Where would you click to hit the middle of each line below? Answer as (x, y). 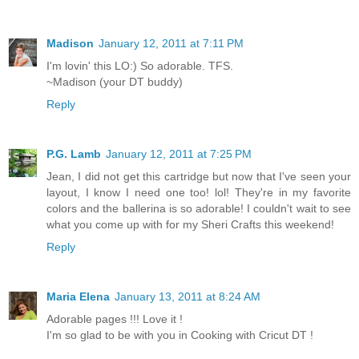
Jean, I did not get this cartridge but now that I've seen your (199, 176)
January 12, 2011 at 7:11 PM (171, 43)
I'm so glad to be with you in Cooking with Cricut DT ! (180, 335)
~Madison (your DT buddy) (115, 82)
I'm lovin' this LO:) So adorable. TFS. (140, 66)
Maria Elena (78, 296)
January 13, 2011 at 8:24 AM (188, 296)
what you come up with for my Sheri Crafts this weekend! (190, 224)
